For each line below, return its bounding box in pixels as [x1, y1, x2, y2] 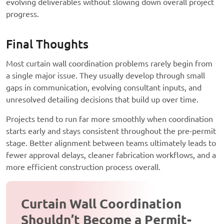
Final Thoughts [6, 37, 88, 51]
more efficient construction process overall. [6, 162, 160, 171]
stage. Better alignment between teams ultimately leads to [6, 138, 216, 147]
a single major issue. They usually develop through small [6, 70, 205, 80]
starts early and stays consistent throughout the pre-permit [6, 126, 216, 135]
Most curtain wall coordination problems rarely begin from [6, 58, 212, 68]
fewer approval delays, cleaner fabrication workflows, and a [6, 150, 216, 159]
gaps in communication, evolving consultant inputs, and [6, 82, 201, 92]
